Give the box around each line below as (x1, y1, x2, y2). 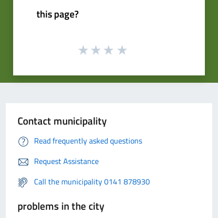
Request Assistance (34, 155, 99, 167)
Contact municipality (18, 113, 107, 129)
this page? (36, 6, 79, 21)
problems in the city (18, 198, 104, 214)
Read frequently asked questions (34, 135, 142, 147)
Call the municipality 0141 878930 (34, 176, 150, 188)
